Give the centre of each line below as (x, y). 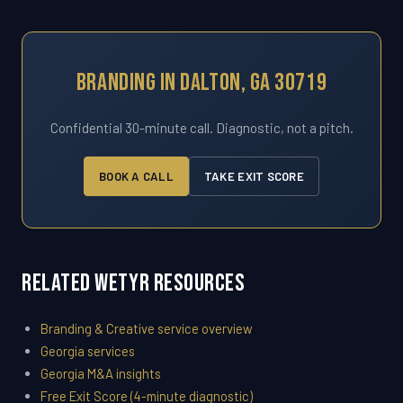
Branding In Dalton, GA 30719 (201, 83)
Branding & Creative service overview (146, 329)
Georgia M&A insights (100, 374)
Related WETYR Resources (134, 284)
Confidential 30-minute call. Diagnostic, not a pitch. (201, 128)
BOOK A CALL (136, 176)
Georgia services (87, 351)
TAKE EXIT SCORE (254, 176)
